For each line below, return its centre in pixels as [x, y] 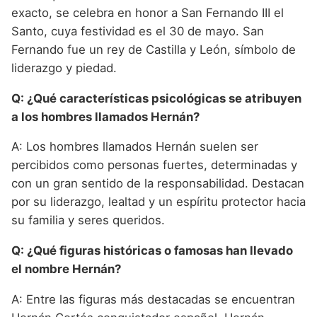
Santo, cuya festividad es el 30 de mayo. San [138, 31]
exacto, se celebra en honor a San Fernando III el [148, 12]
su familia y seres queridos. [88, 220]
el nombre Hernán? [66, 269]
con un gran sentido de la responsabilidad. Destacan [158, 184]
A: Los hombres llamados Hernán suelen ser [135, 147]
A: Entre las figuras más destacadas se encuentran [153, 300]
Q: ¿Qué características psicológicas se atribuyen [156, 98]
